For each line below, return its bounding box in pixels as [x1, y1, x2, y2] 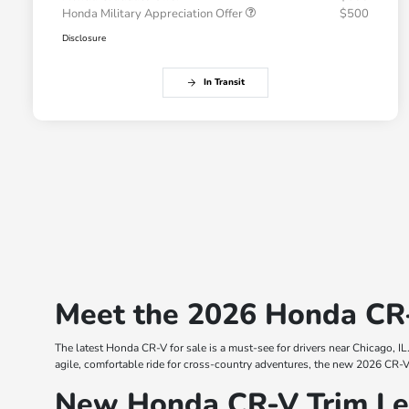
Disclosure [62, 32, 106, 46]
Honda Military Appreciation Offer [62, 5, 246, 23]
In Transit [203, 76, 245, 89]
